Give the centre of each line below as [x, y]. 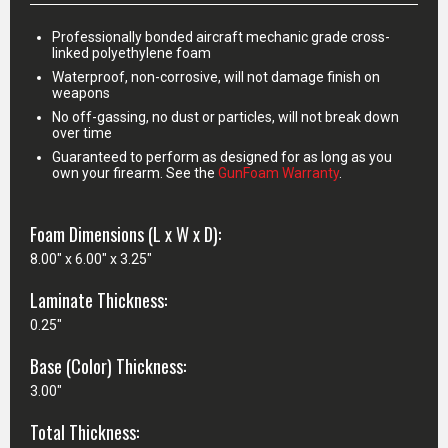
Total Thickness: [84, 432]
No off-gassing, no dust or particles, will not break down [225, 117]
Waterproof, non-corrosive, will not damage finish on [216, 77]
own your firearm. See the [135, 173]
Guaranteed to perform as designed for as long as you [222, 157]
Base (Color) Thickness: [108, 366]
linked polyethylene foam [131, 53]
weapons [81, 93]
